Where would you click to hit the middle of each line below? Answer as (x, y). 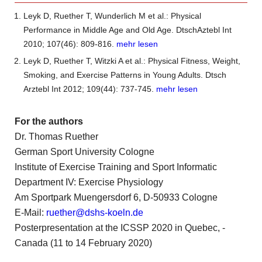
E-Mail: (30, 212)
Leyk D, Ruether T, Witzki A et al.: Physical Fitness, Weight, (132, 61)
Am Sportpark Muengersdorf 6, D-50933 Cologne (116, 197)
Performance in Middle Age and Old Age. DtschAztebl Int (127, 30)
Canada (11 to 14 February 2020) (83, 243)
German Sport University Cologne (85, 151)
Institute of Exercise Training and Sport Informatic (116, 167)
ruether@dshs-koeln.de (95, 212)
